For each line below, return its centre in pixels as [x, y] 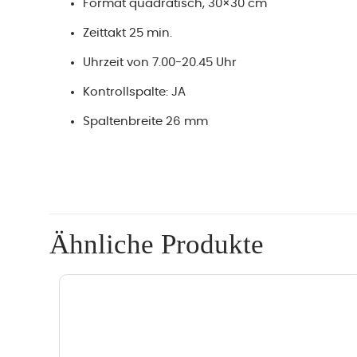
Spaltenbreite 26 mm [146, 122]
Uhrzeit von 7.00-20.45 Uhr [160, 63]
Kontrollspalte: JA [135, 92]
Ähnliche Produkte [157, 245]
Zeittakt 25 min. [128, 33]
